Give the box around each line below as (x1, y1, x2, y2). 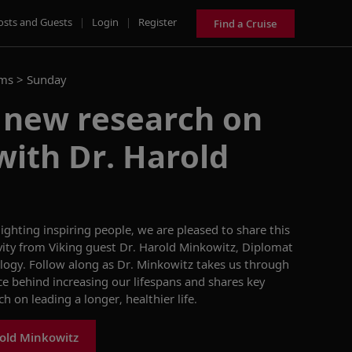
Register (138, 14, 177, 29)
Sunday (27, 71, 66, 87)
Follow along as (29, 256, 114, 272)
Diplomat (242, 239, 293, 255)
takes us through (193, 256, 289, 272)
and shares (181, 273, 244, 289)
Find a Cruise (214, 16, 277, 31)
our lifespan (108, 273, 176, 289)
